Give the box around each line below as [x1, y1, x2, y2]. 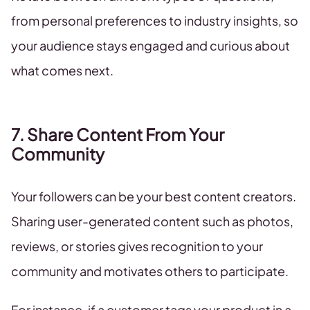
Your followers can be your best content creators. [11, 188, 296, 205]
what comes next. [11, 62, 113, 79]
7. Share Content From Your [11, 124, 224, 145]
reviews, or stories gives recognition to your [11, 238, 263, 255]
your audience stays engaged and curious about [11, 37, 290, 54]
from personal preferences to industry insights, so [11, 12, 298, 29]
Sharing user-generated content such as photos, [11, 213, 293, 230]
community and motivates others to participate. [11, 263, 289, 280]
